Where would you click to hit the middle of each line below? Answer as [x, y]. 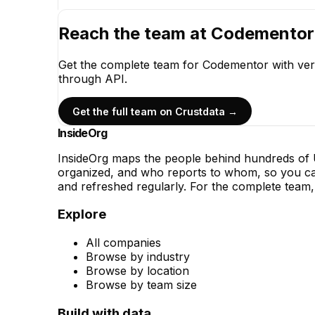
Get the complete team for [130, 65]
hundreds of [277, 158]
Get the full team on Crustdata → [155, 111]
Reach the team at [135, 34]
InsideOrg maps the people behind [151, 158]
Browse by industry [138, 257]
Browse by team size [141, 285]
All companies [123, 243]
